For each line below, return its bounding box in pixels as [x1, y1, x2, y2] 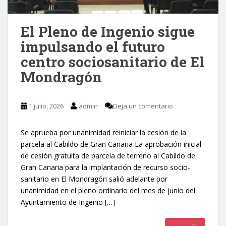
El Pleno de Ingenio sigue [21, 22, 195, 41]
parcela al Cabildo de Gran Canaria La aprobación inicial [21, 139, 201, 149]
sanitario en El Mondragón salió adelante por [21, 174, 167, 184]
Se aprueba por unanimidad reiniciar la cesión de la [21, 127, 186, 137]
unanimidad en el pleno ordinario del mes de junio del [21, 185, 195, 195]
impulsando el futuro [21, 37, 165, 56]
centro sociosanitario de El [21, 52, 204, 71]
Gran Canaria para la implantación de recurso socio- [21, 162, 190, 172]
